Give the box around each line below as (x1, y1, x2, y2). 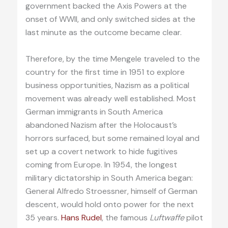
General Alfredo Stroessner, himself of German (25, 185, 197, 196)
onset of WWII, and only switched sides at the (25, 14, 195, 25)
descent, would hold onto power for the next (25, 198, 194, 210)
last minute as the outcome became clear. (25, 27, 182, 38)
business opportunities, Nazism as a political (25, 79, 189, 91)
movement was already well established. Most (25, 93, 196, 104)
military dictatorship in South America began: (25, 172, 193, 183)
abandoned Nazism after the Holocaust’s (25, 119, 177, 130)
